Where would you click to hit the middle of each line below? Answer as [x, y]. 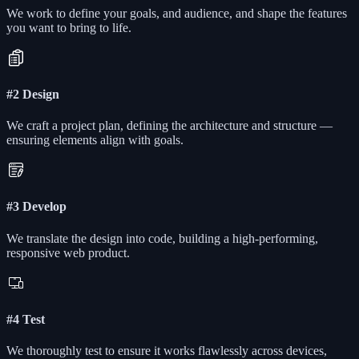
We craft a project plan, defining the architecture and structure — [169, 126]
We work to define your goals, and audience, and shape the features [177, 13]
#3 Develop [36, 207]
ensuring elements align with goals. [95, 140]
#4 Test [26, 319]
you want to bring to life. [69, 27]
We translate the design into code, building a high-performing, [162, 238]
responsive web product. [68, 252]
